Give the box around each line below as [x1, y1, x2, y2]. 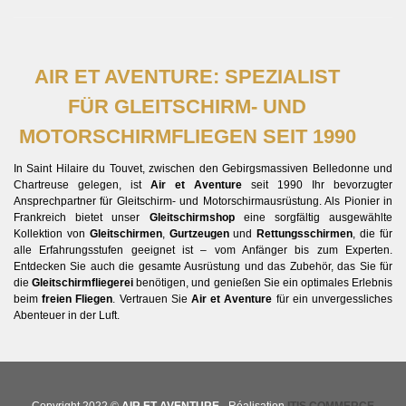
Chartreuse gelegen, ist [14, 179, 150, 192]
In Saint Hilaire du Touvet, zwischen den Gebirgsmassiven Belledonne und [14, 162, 392, 176]
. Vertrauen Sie [112, 293, 192, 306]
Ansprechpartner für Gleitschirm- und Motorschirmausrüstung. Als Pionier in [14, 195, 392, 208]
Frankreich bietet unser [14, 211, 150, 225]
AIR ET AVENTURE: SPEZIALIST [34, 65, 340, 89]
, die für [353, 227, 393, 241]
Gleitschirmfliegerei [32, 276, 134, 290]
